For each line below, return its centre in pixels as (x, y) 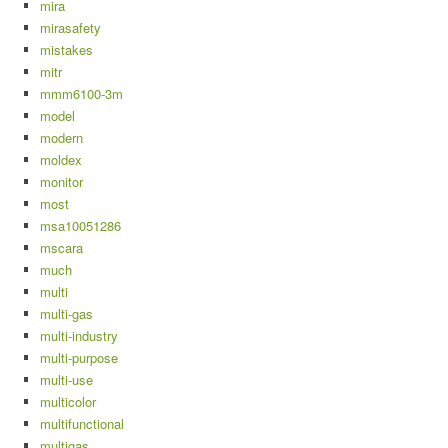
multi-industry (79, 336)
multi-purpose (79, 358)
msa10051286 (80, 226)
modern (61, 138)
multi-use (66, 380)
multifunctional (82, 424)
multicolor (68, 402)
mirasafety (70, 28)
